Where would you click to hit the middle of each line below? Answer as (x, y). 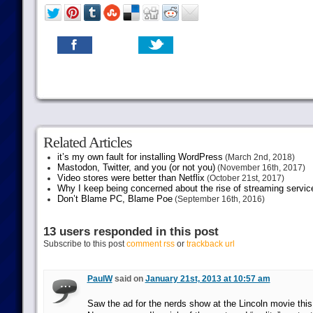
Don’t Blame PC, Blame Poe (115, 199)
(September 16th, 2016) (218, 199)
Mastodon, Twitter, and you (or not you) (136, 167)
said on (129, 279)
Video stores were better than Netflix (131, 178)
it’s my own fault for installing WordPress (140, 157)
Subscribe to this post (85, 244)
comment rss (150, 244)
